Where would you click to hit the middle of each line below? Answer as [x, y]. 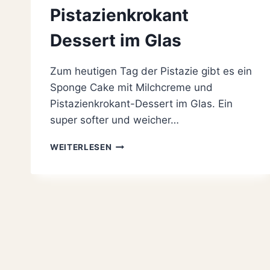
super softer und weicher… [115, 120]
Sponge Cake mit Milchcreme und [131, 88]
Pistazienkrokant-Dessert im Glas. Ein [141, 104]
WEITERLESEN [81, 147]
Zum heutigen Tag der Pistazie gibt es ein [151, 71]
